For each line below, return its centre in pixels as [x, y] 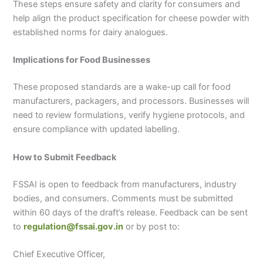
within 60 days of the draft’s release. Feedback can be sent [131, 212]
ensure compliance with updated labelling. [97, 129]
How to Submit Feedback [65, 157]
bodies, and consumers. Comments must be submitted [123, 198]
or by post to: [152, 226]
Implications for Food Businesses [82, 60]
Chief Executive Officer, [59, 254]
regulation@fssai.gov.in [74, 226]
